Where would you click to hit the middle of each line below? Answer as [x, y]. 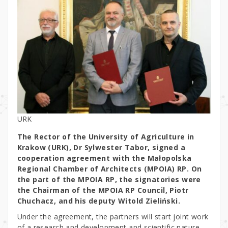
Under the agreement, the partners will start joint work [113, 216]
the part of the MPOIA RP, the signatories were [109, 179]
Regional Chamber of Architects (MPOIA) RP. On [109, 168]
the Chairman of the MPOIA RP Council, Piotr [103, 190]
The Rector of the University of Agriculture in [106, 136]
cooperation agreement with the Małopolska [104, 158]
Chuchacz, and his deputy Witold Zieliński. [99, 201]
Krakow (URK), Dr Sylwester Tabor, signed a [101, 147]
